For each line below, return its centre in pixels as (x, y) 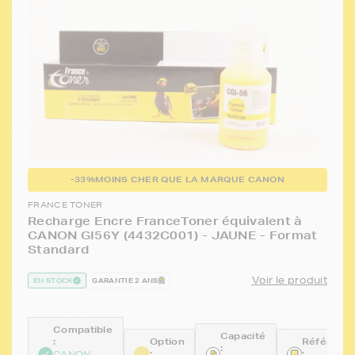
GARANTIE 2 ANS (125, 281)
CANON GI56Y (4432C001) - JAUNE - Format (173, 236)
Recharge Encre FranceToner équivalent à (165, 221)
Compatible (83, 330)
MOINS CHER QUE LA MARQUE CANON (190, 180)
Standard (59, 250)
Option (167, 342)
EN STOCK (53, 281)
